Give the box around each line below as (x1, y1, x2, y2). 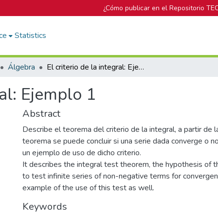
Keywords (22, 200, 67, 213)
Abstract (22, 107, 60, 120)
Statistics (15, 30, 47, 41)
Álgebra (8, 62, 35, 73)
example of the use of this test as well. (22, 182, 154, 193)
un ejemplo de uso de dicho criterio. (22, 147, 141, 158)
